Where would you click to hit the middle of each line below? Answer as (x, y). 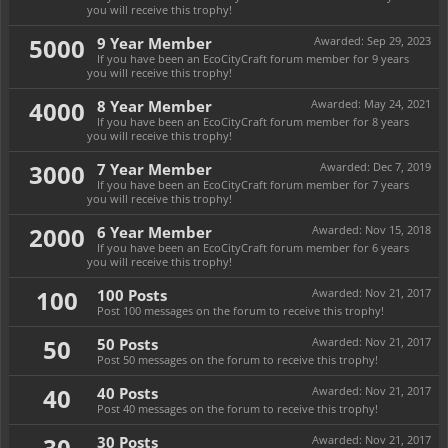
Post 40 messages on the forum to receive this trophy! (237, 408)
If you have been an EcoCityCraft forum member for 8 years (253, 121)
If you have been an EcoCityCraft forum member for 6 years (253, 247)
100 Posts (132, 295)
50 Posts (127, 344)
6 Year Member (154, 232)
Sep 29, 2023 (399, 40)
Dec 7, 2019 (402, 166)
